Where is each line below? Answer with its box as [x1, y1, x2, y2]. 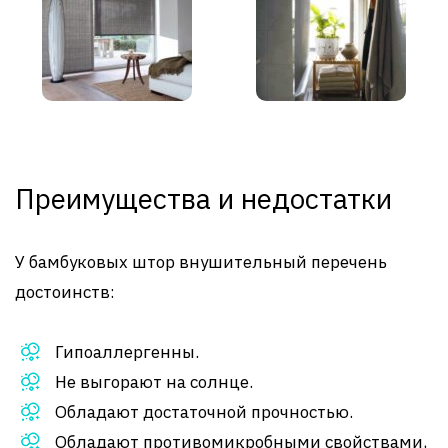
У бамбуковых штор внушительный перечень [15, 251, 387, 273]
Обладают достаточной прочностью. [55, 401, 353, 423]
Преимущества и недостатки [15, 180, 392, 217]
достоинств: [15, 281, 115, 303]
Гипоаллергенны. [55, 341, 199, 363]
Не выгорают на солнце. [55, 371, 253, 393]
